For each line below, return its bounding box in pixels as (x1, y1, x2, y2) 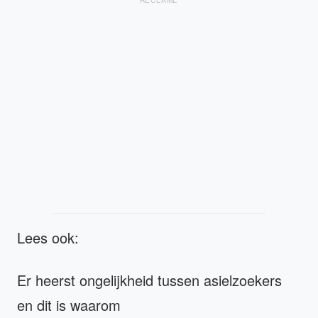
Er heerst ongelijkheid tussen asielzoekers (17, 269, 282, 290)
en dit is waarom (17, 294, 121, 315)
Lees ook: (17, 226, 79, 248)
